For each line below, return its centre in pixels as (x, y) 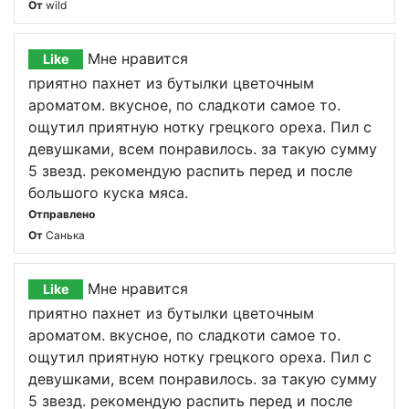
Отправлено (62, 214)
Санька (65, 235)
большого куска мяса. (108, 193)
